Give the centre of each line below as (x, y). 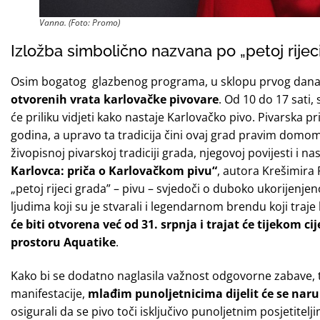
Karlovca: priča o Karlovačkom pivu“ (114, 171)
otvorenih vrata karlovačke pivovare (115, 99)
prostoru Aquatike (63, 242)
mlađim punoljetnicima (155, 294)
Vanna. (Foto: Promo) (80, 22)
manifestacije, (49, 294)
